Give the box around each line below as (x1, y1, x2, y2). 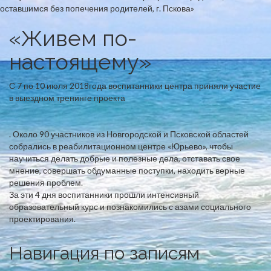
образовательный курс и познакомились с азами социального (9, 201, 251, 212)
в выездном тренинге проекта (9, 93, 127, 103)
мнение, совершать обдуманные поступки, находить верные (9, 165, 245, 175)
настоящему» (9, 49, 151, 74)
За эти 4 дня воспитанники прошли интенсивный (9, 189, 199, 200)
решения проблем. (9, 177, 83, 188)
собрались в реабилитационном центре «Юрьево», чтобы (9, 141, 233, 151)
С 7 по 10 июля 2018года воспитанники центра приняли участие (9, 80, 261, 91)
